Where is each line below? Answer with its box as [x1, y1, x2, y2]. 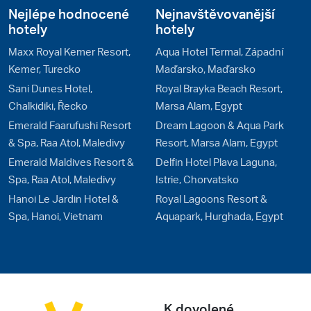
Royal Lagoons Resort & [155, 191, 267, 205]
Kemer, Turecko [8, 61, 81, 76]
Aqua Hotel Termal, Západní [155, 44, 283, 58]
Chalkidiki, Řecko [8, 98, 87, 112]
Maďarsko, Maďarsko [155, 61, 255, 76]
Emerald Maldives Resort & [8, 154, 134, 169]
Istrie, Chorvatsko [155, 171, 239, 186]
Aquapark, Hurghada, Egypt [155, 208, 283, 223]
